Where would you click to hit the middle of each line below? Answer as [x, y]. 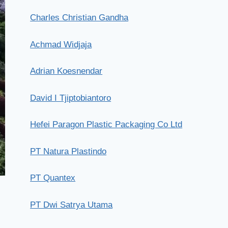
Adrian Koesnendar [66, 71]
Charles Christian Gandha [79, 18]
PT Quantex [53, 178]
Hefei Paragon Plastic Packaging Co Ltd [106, 124]
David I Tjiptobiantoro [71, 98]
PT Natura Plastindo [68, 151]
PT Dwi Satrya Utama [72, 205]
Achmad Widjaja [61, 44]
